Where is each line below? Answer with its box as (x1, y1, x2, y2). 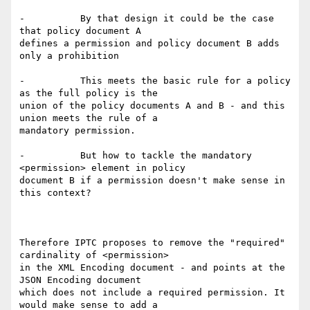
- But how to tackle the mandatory (19, 150, 252, 161)
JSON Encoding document (19, 275, 141, 286)
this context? (19, 188, 91, 199)
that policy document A (19, 26, 141, 37)
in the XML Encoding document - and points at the (19, 262, 285, 273)
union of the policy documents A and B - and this (19, 100, 285, 111)
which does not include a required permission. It (19, 287, 285, 298)
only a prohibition (19, 51, 119, 62)
